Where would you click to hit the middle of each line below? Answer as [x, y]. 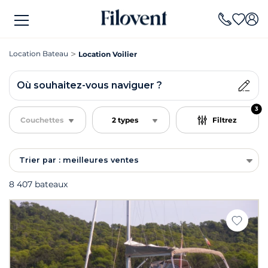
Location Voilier [108, 54]
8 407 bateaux [38, 184]
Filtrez [225, 120]
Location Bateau [39, 54]
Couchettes [42, 120]
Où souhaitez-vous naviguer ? [89, 85]
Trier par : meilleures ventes [79, 160]
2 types [125, 120]
